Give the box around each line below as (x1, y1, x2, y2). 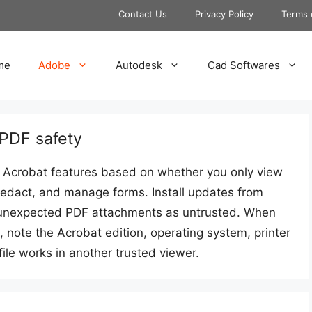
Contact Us (118, 8, 167, 19)
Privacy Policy (195, 8, 253, 19)
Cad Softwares (208, 58, 280, 72)
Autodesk (116, 58, 162, 72)
